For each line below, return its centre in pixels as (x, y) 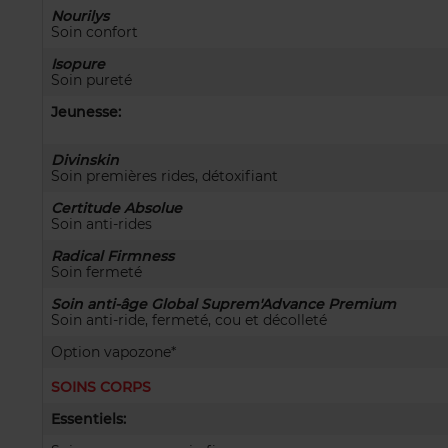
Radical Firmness (112, 256)
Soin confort (94, 32)
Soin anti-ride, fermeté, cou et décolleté (189, 320)
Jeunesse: (86, 112)
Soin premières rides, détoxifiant (164, 176)
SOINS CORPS (101, 387)
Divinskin (85, 160)
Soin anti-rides (101, 224)
